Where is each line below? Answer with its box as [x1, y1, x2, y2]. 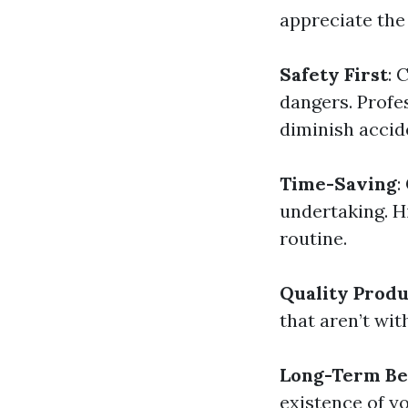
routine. [280, 227, 347, 250]
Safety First [280, 63, 388, 86]
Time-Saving [280, 172, 397, 195]
